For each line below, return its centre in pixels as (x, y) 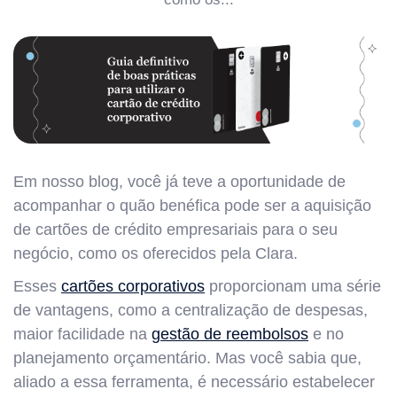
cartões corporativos (133, 286)
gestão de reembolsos (230, 334)
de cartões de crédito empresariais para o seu (175, 229)
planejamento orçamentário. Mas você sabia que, (187, 358)
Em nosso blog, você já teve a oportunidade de (179, 181)
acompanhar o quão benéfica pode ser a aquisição (192, 205)
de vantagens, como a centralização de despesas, (191, 310)
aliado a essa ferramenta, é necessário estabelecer (194, 381)
